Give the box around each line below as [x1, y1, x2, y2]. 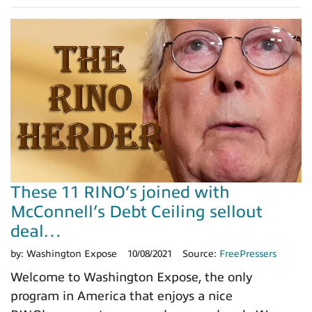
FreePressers [219, 249, 276, 260]
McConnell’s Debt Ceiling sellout [10, 203, 263, 221]
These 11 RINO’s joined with [10, 183, 230, 202]
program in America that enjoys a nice [10, 289, 233, 304]
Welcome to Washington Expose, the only [10, 270, 252, 285]
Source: [182, 249, 219, 260]
